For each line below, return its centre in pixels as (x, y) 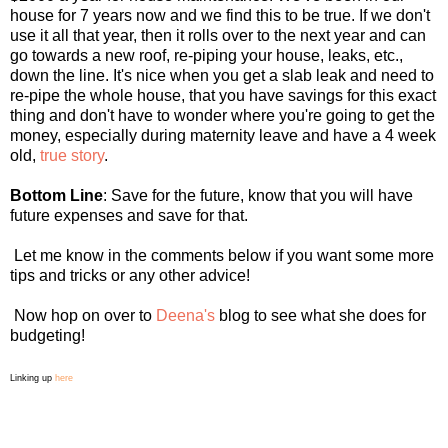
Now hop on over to (83, 315)
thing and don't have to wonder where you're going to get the (222, 115)
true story (72, 155)
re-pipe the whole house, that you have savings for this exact (223, 95)
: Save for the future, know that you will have (258, 195)
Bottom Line (56, 195)
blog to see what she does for (320, 315)
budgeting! (47, 335)
